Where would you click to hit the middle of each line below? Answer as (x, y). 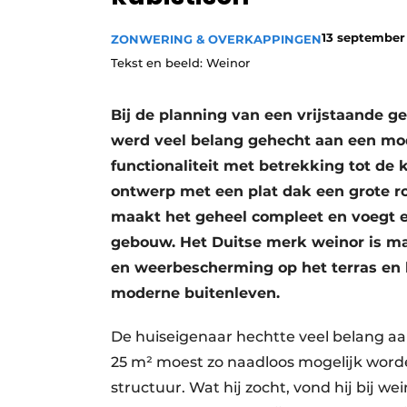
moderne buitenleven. (198, 293)
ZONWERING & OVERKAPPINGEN (216, 40)
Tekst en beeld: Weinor (180, 63)
